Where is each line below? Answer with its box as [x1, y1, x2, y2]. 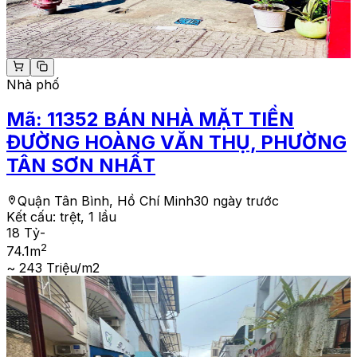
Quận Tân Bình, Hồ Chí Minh [18, 193, 194, 210]
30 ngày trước [194, 193, 279, 210]
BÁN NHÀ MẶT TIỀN [104, 108, 294, 131]
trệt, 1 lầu [60, 209, 116, 226]
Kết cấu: [6, 209, 60, 226]
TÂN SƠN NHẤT [6, 154, 155, 178]
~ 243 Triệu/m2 [6, 259, 100, 276]
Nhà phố [6, 76, 60, 92]
